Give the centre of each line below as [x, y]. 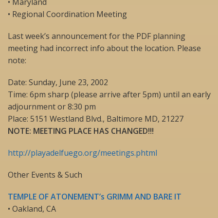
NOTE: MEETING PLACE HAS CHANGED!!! [81, 131]
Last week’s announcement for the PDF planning [97, 36]
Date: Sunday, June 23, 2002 [58, 82]
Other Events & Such [45, 175]
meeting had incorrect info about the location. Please [104, 48]
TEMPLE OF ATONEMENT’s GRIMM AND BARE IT [95, 197]
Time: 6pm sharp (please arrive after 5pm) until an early [109, 95]
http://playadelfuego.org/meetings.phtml [82, 153]
